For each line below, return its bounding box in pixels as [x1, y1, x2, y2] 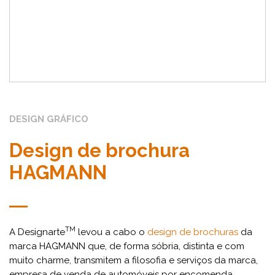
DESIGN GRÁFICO [9, 114, 88, 125]
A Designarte [9, 227, 65, 238]
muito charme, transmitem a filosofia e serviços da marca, [9, 255, 258, 266]
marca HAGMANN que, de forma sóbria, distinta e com [9, 241, 244, 252]
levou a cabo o [76, 227, 147, 238]
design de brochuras [147, 227, 238, 238]
